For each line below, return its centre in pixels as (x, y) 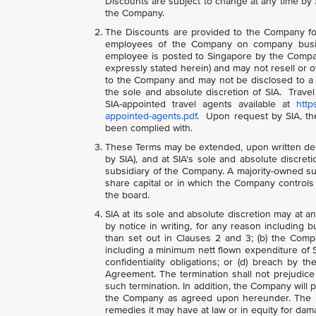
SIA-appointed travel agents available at (201, 104)
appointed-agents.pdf (151, 116)
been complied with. (149, 128)
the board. (127, 195)
